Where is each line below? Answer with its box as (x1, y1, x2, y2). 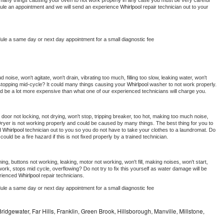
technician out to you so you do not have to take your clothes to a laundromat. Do (25, 127, 216, 133)
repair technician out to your (143, 4, 208, 10)
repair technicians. (41, 172, 86, 179)
